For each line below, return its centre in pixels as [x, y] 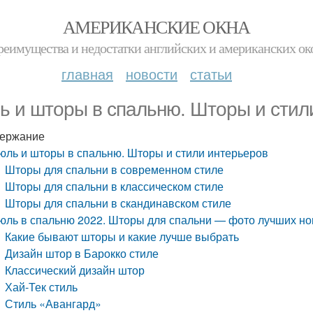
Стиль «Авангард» [53, 304]
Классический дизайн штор [75, 270]
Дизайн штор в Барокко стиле [82, 253]
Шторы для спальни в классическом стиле [115, 186]
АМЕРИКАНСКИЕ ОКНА [156, 27]
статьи [211, 74]
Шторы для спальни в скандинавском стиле [118, 203]
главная [87, 74]
